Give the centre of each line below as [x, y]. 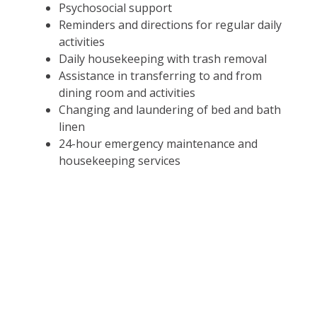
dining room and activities [127, 92]
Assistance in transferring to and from [160, 75]
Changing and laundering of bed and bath [169, 109]
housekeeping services [119, 160]
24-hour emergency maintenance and [158, 143]
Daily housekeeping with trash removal [162, 58]
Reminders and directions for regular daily [170, 24]
